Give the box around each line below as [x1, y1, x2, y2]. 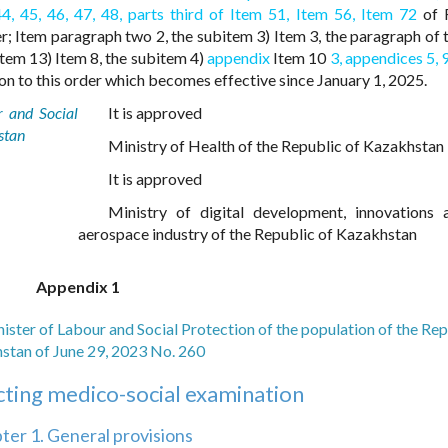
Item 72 [360, 4, 417, 24]
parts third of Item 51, [128, 4, 290, 24]
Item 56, [295, 4, 355, 24]
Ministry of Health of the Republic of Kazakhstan [107, 136, 444, 156]
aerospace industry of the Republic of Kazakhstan [77, 224, 417, 244]
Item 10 [270, 48, 330, 68]
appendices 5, [344, 48, 438, 68]
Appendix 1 [35, 277, 120, 297]
